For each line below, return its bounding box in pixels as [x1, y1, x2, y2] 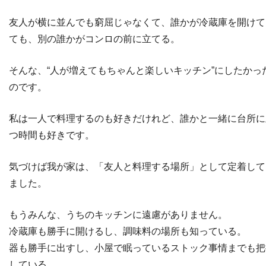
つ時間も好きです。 [9, 129, 94, 140]
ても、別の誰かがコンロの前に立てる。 [9, 33, 180, 44]
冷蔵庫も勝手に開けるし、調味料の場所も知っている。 [9, 226, 246, 236]
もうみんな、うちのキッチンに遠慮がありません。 [9, 209, 227, 220]
